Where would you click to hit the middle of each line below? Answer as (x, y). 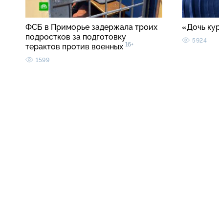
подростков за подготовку (76, 37)
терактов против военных (75, 47)
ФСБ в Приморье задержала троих (91, 27)
